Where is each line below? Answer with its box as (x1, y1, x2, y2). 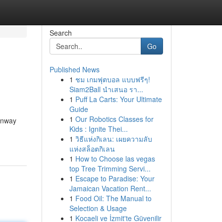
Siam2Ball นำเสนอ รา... (69, 84, 143, 94)
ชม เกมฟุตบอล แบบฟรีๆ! (75, 74, 150, 84)
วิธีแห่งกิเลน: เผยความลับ (75, 134, 152, 144)
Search (49, 28, 72, 38)
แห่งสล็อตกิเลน (69, 144, 115, 154)
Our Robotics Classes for (75, 114, 154, 124)
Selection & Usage (69, 203, 127, 213)
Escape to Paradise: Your (75, 173, 155, 183)
